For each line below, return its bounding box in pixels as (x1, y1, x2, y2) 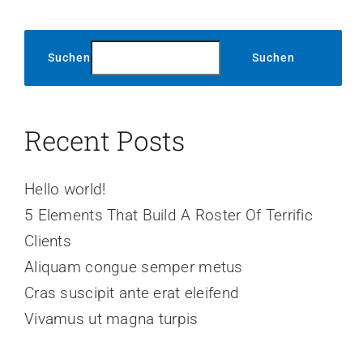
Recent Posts (24, 122, 185, 158)
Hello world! (24, 180, 106, 199)
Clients (24, 232, 71, 251)
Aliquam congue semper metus (24, 258, 243, 277)
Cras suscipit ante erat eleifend (24, 284, 240, 303)
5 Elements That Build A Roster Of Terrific (24, 206, 313, 225)
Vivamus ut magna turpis (24, 310, 199, 329)
